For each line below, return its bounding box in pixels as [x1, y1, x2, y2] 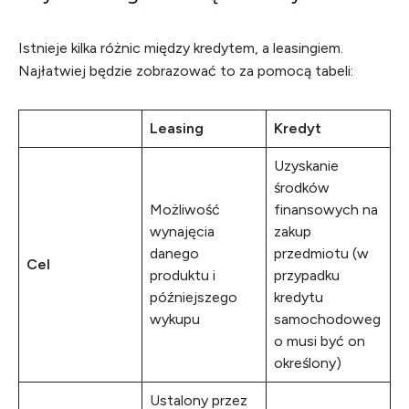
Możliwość [150, 201, 220, 218]
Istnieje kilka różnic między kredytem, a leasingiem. [18, 39, 343, 57]
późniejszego [150, 288, 237, 306]
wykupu [150, 310, 200, 328]
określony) [274, 354, 341, 372]
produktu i [150, 267, 215, 284]
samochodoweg [274, 310, 381, 328]
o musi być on [274, 332, 365, 350]
